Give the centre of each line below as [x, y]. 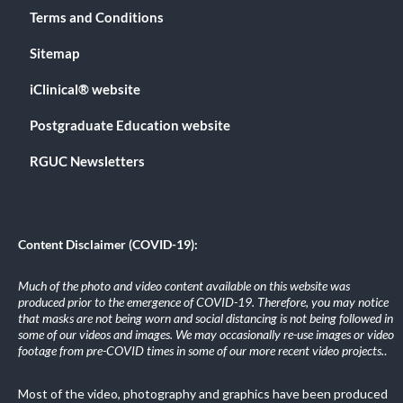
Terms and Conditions [97, 18]
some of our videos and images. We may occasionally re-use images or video [206, 335]
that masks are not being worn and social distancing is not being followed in [206, 318]
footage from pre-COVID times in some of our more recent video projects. [201, 351]
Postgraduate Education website [130, 125]
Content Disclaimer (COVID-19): [108, 245]
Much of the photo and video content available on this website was [184, 286]
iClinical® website [85, 90]
